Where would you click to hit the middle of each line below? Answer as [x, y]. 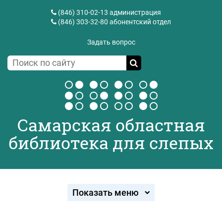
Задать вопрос [111, 42]
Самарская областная [111, 125]
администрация [135, 12]
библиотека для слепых [111, 142]
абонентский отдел [139, 22]
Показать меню [106, 193]
